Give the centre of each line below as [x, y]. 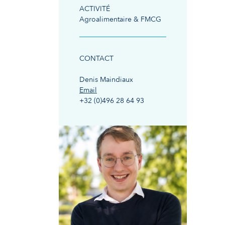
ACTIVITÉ [95, 9]
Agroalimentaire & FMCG [120, 20]
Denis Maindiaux [106, 80]
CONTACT [96, 59]
